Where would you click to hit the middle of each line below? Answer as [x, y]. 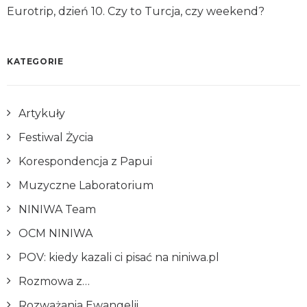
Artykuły [42, 113]
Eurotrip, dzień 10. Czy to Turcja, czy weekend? [136, 11]
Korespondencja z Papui [85, 161]
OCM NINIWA [56, 233]
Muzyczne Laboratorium [86, 185]
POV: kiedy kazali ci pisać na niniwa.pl [119, 257]
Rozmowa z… [54, 281]
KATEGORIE [35, 61]
